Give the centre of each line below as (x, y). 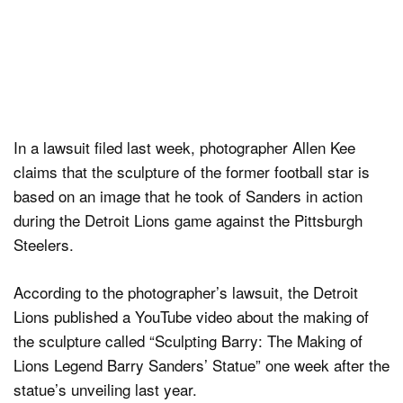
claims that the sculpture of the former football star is (192, 172)
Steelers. (44, 245)
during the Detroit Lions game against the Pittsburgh (188, 220)
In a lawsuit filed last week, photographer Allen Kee (184, 148)
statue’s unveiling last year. (105, 389)
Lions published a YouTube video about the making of (191, 316)
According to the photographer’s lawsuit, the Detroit (186, 291)
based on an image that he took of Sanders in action (188, 196)
